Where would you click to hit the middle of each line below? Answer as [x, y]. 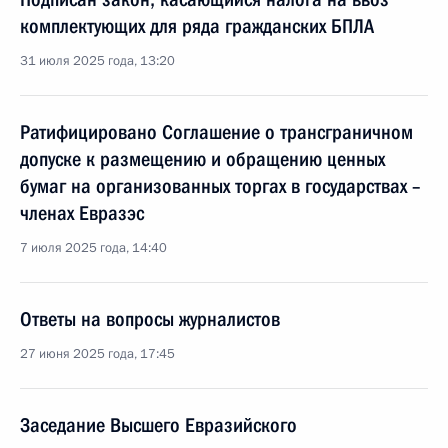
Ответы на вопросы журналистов [150, 319]
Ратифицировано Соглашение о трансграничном [216, 132]
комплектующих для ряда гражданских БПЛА [197, 26]
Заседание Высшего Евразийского [158, 425]
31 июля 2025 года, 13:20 [97, 61]
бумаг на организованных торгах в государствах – [220, 186]
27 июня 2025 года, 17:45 [97, 354]
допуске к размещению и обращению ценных [202, 159]
